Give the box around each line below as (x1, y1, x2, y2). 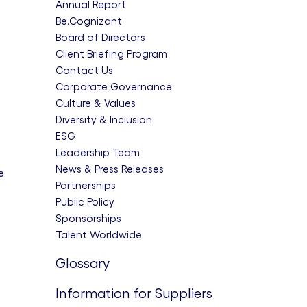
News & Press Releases (56, 163, 164, 175)
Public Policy (56, 196, 114, 208)
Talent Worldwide (56, 229, 142, 241)
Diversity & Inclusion (56, 114, 152, 125)
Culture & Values (56, 97, 136, 109)
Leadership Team (56, 147, 140, 158)
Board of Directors (56, 32, 145, 43)
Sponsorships (56, 212, 121, 224)
